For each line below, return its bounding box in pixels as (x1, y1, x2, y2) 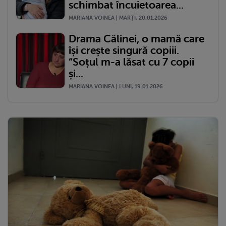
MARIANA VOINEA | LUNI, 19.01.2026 (69, 83, 163, 90)
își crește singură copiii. (69, 44, 179, 56)
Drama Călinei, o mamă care (69, 32, 204, 45)
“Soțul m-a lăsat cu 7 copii (69, 55, 194, 68)
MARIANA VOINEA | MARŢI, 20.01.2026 (69, 14, 167, 21)
